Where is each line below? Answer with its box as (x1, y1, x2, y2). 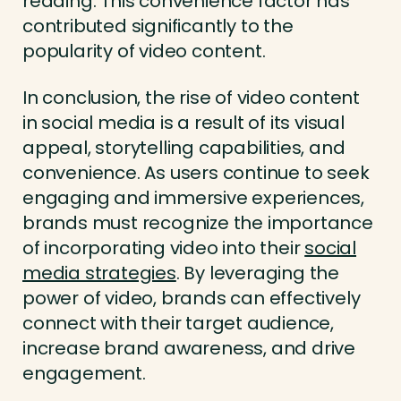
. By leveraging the (175, 260, 340, 286)
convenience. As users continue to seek (22, 160, 370, 186)
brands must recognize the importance (22, 210, 373, 236)
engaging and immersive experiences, (22, 185, 364, 211)
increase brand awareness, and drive (22, 336, 355, 362)
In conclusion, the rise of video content (22, 85, 360, 111)
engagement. (22, 361, 146, 387)
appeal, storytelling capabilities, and (22, 135, 346, 161)
